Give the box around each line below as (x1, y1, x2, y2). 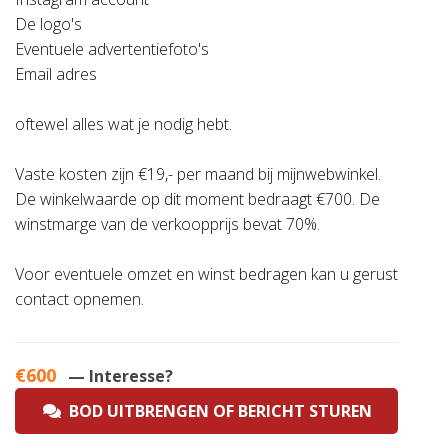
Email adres (15, 63, 97, 85)
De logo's (15, 13, 82, 35)
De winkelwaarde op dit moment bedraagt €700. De (15, 188, 380, 210)
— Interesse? (68, 365, 173, 387)
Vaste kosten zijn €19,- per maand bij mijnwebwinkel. (15, 163, 381, 185)
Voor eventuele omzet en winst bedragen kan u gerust (15, 263, 398, 285)
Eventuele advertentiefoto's (15, 38, 209, 60)
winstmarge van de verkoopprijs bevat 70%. (15, 213, 320, 235)
